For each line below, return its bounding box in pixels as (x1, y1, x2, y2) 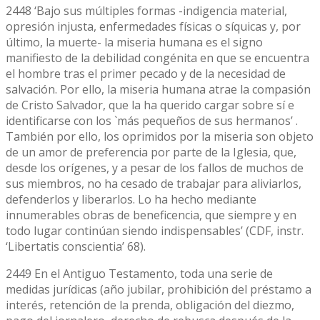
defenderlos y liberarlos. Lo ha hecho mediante (6, 191, 256, 207)
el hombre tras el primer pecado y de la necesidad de (6, 65, 286, 81)
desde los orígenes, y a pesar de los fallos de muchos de (6, 159, 304, 176)
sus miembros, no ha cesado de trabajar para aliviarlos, (6, 175, 301, 191)
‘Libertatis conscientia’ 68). (6, 238, 146, 254)
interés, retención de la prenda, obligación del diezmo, (6, 296, 294, 313)
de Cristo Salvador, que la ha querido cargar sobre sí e (6, 96, 294, 113)
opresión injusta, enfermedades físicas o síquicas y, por (6, 18, 301, 34)
